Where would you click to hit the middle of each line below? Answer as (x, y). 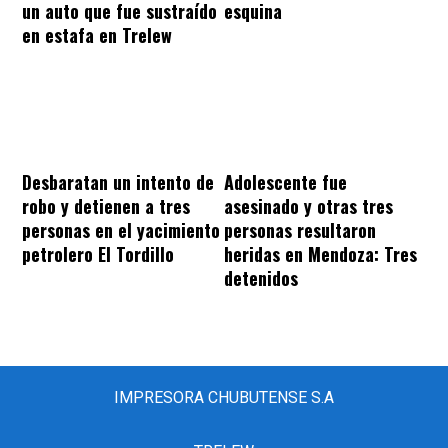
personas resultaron (300, 229)
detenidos (261, 277)
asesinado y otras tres (308, 205)
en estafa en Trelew (97, 34)
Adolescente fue (285, 181)
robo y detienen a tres (106, 205)
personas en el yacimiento (121, 229)
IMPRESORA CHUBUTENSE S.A (224, 397)
